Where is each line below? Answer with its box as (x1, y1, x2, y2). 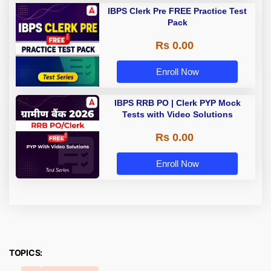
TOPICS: (9, 247, 43, 258)
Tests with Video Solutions (122, 109, 233, 120)
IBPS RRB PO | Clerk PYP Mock (114, 98, 241, 108)
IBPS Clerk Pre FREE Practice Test (108, 6, 247, 16)
